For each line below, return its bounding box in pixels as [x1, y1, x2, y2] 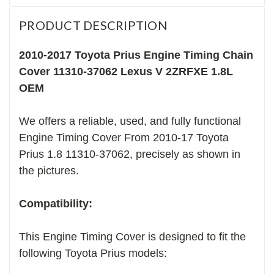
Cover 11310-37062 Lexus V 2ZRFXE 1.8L [19, 65, 233, 78]
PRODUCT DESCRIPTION [19, 17, 168, 32]
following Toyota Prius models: [19, 246, 167, 259]
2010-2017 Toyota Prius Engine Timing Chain [19, 48, 253, 61]
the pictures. [19, 164, 79, 177]
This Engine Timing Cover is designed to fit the [19, 230, 246, 243]
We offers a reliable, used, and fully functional [19, 114, 241, 127]
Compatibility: [19, 197, 92, 210]
